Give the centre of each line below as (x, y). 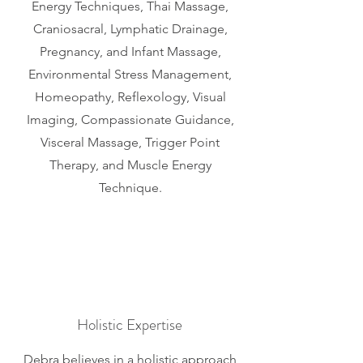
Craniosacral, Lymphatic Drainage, (130, 29)
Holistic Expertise (130, 325)
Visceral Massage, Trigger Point (130, 142)
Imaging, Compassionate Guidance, (130, 120)
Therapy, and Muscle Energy (130, 165)
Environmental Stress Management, (130, 74)
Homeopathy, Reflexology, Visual (130, 97)
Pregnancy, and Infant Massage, (130, 51)
